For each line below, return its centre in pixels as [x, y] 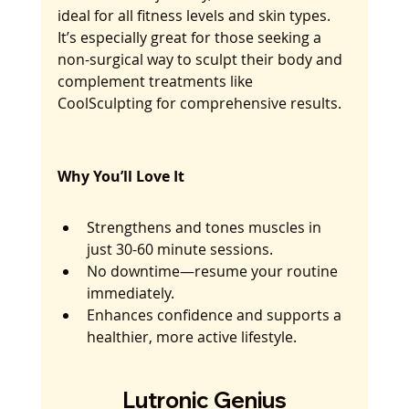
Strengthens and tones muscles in [205, 228]
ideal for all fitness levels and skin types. [195, 16]
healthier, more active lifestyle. [191, 337]
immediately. [130, 294]
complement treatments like [157, 82]
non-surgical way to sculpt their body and [201, 60]
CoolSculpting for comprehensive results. [199, 104]
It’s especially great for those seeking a [191, 38]
